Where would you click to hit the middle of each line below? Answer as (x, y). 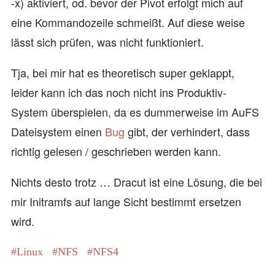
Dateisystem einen (58, 131)
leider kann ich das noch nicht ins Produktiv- (119, 92)
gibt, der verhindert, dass (187, 131)
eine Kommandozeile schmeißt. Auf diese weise (128, 22)
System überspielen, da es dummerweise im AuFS (135, 111)
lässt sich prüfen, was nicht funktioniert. (107, 41)
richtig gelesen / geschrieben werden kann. (116, 151)
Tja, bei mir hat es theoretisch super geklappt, (123, 72)
